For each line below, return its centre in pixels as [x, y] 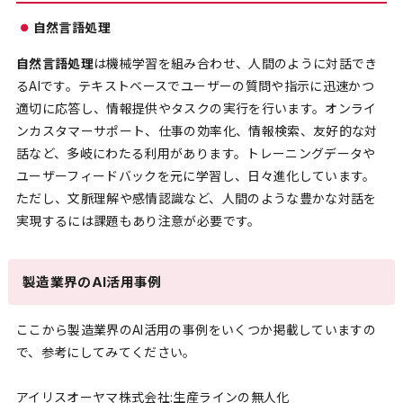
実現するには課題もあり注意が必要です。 [138, 221]
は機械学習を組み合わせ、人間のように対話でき [236, 64]
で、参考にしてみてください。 [106, 352]
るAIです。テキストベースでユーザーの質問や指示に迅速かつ [195, 86]
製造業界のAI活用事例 [92, 282]
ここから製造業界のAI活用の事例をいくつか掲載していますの [196, 329]
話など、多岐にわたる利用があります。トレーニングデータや [196, 154]
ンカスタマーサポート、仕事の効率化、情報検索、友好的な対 [197, 131]
